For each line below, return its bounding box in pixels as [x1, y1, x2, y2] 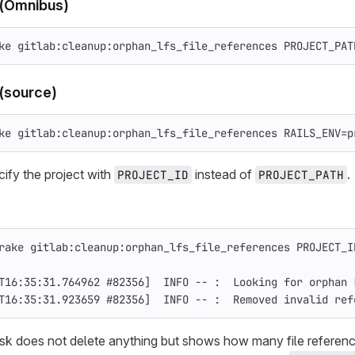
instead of [192, 166, 255, 182]
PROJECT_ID [117, 167, 189, 182]
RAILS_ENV [284, 126, 341, 140]
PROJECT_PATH [258, 167, 344, 182]
